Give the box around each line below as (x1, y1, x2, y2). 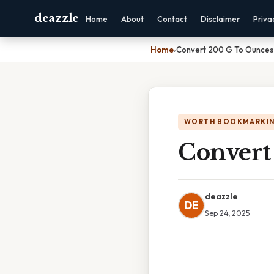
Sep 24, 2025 (205, 208, 250, 218)
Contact (157, 14, 187, 24)
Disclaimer (200, 14, 240, 24)
